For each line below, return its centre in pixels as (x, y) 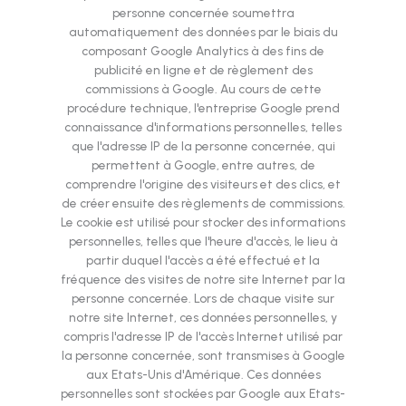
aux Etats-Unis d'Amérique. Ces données (203, 375)
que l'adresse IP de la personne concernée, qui (203, 146)
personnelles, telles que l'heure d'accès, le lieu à (203, 242)
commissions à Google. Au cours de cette (203, 89)
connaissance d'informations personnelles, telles (203, 127)
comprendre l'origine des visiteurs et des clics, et (203, 184)
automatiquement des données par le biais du (203, 32)
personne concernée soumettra (203, 13)
